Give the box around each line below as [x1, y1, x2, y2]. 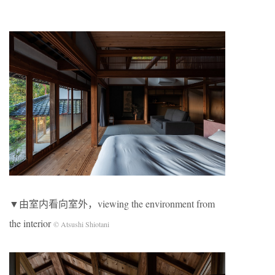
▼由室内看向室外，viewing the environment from [9, 196, 215, 210]
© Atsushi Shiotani [51, 219, 109, 229]
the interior [9, 216, 51, 230]
